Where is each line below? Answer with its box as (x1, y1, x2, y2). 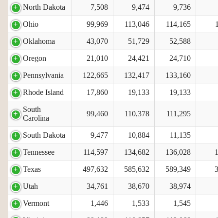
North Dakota (23, 2, 65, 11)
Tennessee (23, 147, 54, 156)
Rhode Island (23, 88, 64, 96)
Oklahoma (23, 36, 55, 45)
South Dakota (23, 130, 65, 139)
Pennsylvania (23, 71, 64, 79)
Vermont (23, 199, 49, 207)
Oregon (23, 54, 46, 62)
